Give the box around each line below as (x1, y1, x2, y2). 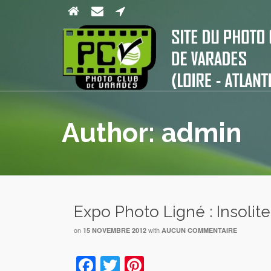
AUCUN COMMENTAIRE (162, 226, 237, 235)
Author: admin (62, 117, 241, 148)
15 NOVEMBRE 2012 (83, 226, 146, 235)
